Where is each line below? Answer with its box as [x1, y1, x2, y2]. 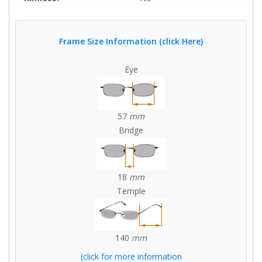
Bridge [119, 125, 143, 136]
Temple [116, 185, 146, 196]
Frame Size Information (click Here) [59, 36, 203, 47]
